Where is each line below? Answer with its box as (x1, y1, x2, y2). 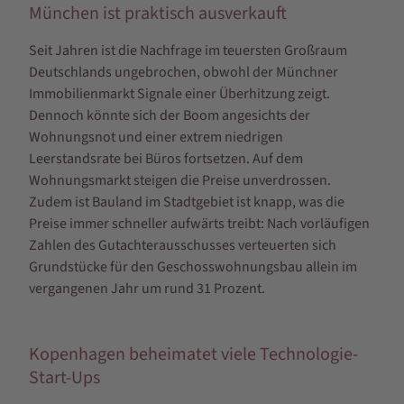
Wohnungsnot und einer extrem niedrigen (29, 127, 283, 148)
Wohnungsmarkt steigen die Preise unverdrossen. (29, 170, 331, 191)
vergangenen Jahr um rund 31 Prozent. (29, 279, 265, 299)
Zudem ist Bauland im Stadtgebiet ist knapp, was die (29, 192, 344, 213)
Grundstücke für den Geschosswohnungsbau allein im (29, 257, 357, 278)
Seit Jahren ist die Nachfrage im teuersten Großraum (29, 41, 347, 61)
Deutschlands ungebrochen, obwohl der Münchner (29, 62, 338, 83)
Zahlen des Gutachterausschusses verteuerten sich (29, 235, 336, 256)
